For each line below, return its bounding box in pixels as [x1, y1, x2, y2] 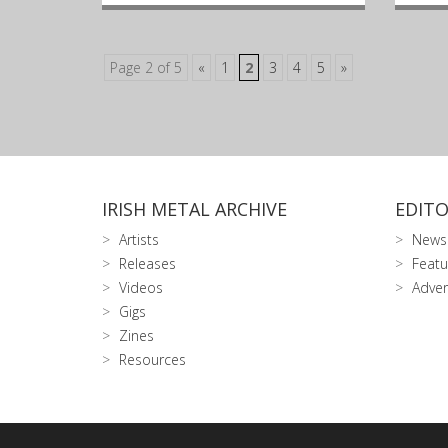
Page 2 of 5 [110, 58, 182, 77]
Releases [119, 254, 176, 273]
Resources [119, 350, 186, 369]
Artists [119, 230, 159, 249]
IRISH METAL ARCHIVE [102, 197, 287, 221]
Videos [119, 278, 163, 297]
